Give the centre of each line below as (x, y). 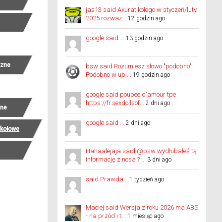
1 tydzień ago (147, 179)
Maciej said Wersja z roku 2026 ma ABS (142, 207)
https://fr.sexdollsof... (115, 103)
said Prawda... (107, 179)
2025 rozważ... (106, 18)
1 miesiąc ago (145, 216)
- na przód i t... (106, 216)
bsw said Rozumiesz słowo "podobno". (139, 66)
